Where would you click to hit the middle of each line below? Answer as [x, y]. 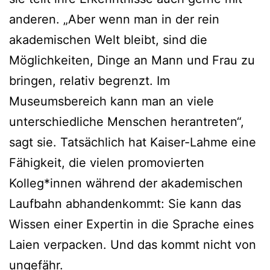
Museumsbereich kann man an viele [111, 101]
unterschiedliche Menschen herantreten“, [127, 121]
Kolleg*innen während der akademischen [126, 183]
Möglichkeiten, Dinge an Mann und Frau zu [132, 60]
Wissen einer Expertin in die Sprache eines [131, 224]
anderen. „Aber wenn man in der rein [114, 19]
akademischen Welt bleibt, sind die [108, 39]
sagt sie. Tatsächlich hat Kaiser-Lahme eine [133, 142]
